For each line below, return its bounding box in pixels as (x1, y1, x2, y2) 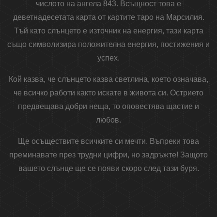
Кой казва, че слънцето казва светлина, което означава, (9, 75, 208, 84)
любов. (96, 116, 121, 124)
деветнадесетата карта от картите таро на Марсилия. (13, 13, 204, 22)
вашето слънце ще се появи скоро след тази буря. (18, 164, 199, 173)
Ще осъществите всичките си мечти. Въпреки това (18, 137, 199, 146)
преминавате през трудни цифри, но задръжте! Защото (9, 151, 208, 159)
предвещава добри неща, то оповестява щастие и (18, 102, 199, 111)
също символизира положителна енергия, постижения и (7, 40, 210, 49)
